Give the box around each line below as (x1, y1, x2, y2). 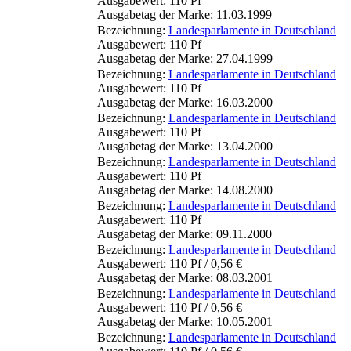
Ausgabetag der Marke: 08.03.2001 (97, 270, 273, 284)
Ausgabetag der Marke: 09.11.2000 (97, 226, 272, 241)
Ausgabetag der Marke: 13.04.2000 (97, 139, 273, 153)
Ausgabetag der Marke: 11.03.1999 (97, 7, 272, 21)
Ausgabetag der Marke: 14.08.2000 (97, 183, 273, 197)
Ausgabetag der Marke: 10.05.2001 (97, 314, 273, 328)
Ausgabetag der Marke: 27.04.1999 (97, 51, 273, 65)
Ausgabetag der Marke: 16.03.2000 (97, 95, 273, 109)
